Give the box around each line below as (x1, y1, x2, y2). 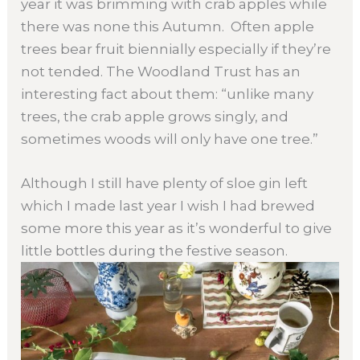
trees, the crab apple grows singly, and (21, 108, 289, 125)
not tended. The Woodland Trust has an (21, 63, 301, 80)
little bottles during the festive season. (21, 242, 288, 259)
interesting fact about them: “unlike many (21, 85, 314, 102)
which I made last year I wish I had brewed (21, 197, 316, 214)
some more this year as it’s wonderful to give (21, 219, 333, 236)
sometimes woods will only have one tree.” (21, 130, 319, 147)
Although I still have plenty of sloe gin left (21, 174, 309, 191)
